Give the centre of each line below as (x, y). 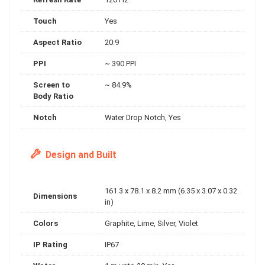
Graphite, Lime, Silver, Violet (151, 223)
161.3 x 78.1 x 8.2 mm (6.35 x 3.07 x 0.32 (171, 190)
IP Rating (50, 244)
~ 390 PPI (120, 63)
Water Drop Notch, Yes (143, 117)
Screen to (51, 85)
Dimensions (55, 196)
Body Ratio (53, 96)
